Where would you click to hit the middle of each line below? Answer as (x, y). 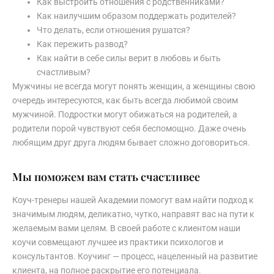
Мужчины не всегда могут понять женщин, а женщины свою (134, 86)
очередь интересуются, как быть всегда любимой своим (125, 100)
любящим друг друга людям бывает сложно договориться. (131, 142)
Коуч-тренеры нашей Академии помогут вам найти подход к (133, 200)
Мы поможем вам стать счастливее (106, 176)
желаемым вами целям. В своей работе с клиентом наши (126, 228)
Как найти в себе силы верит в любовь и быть (129, 58)
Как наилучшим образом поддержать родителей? (136, 16)
